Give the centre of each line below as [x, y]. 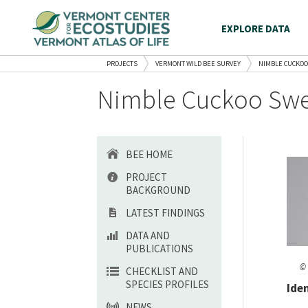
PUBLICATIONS [159, 249]
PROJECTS [122, 64]
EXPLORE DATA [256, 29]
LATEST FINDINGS [165, 213]
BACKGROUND [158, 190]
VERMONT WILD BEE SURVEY [198, 64]
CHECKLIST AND [162, 271]
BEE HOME [149, 154]
